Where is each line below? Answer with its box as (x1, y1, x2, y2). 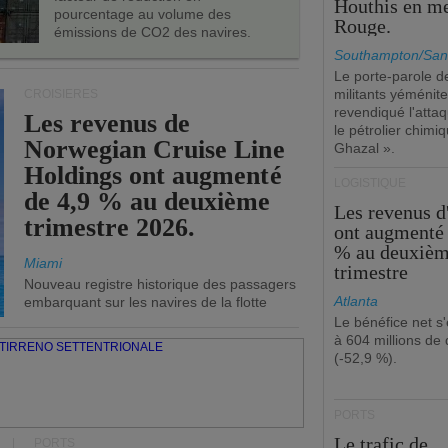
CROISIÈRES (24, 87, 98, 101)
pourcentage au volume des (54, 6, 231, 22)
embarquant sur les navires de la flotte (24, 294, 267, 310)
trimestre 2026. (24, 213, 196, 242)
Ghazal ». (334, 140, 395, 156)
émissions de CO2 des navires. (54, 24, 251, 40)
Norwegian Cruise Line (24, 135, 285, 164)
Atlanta (334, 293, 378, 309)
